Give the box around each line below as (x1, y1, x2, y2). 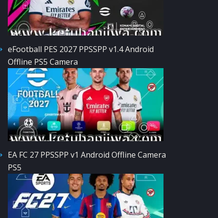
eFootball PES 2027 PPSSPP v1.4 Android (8, 43, 154, 54)
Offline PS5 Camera (8, 56, 78, 67)
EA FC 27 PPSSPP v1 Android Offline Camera (8, 149, 166, 160)
